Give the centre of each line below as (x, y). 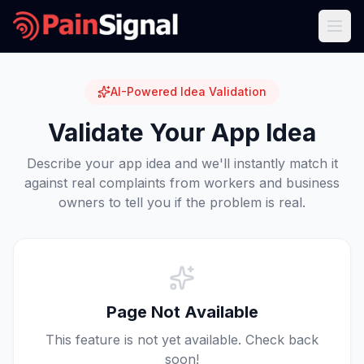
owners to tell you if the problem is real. (182, 202)
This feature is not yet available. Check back (182, 340)
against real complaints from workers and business (182, 183)
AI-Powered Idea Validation (188, 91)
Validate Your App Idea (182, 132)
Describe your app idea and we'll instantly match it (182, 163)
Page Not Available (182, 312)
